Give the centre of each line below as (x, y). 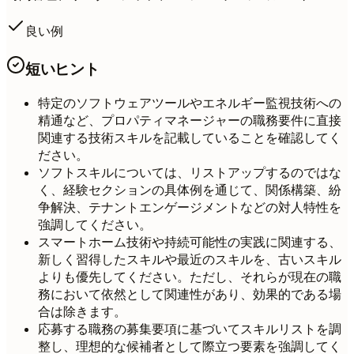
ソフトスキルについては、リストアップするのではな (190, 172)
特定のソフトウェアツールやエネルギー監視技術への (190, 103)
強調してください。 (95, 224)
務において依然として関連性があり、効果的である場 (190, 294)
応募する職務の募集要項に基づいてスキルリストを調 (190, 329)
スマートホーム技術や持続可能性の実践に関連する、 (190, 242)
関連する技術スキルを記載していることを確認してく (190, 137)
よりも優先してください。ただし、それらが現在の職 (190, 277)
